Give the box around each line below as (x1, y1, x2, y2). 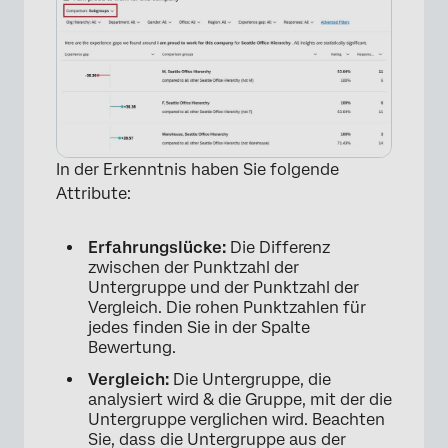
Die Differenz (230, 238, 330, 258)
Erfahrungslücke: (88, 238, 230, 258)
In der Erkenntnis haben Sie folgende (56, 160, 339, 180)
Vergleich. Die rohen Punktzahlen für (88, 298, 366, 318)
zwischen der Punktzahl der (88, 258, 299, 278)
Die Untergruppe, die (173, 370, 331, 390)
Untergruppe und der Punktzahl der (88, 278, 359, 298)
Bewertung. (88, 338, 176, 358)
